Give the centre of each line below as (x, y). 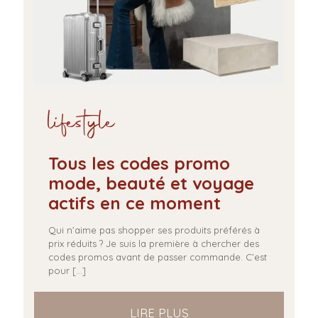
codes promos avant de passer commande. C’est (158, 257)
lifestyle (82, 124)
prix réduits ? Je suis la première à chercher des (154, 243)
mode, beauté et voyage (151, 183)
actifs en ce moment (135, 203)
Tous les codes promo (139, 163)
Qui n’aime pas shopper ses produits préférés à (154, 230)
